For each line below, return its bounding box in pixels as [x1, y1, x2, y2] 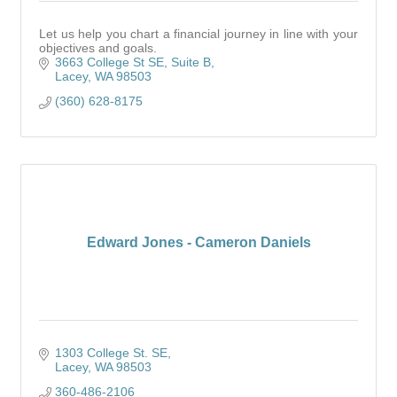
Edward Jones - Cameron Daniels [86, 235, 311, 250]
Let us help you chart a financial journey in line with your [39, 27, 358, 41]
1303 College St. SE [54, 346, 167, 360]
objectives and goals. [39, 41, 157, 55]
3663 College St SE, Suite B [54, 55, 211, 69]
